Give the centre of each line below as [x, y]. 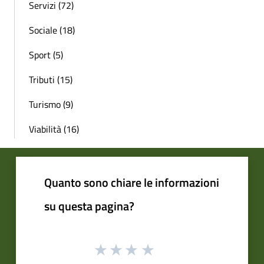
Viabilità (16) [54, 129]
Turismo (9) [51, 104]
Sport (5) [46, 55]
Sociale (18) [52, 30]
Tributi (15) [51, 79]
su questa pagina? [89, 206]
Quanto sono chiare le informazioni [132, 182]
